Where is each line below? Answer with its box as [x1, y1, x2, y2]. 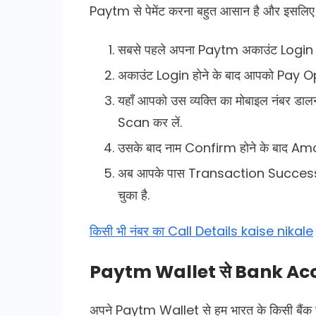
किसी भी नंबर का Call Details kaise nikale [90, 221, 313, 240]
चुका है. [118, 186, 150, 204]
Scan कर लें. [118, 113, 182, 131]
